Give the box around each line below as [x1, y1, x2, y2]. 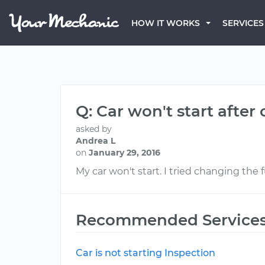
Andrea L [76, 135, 115, 146]
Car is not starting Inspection [76, 247, 215, 258]
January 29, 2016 [89, 147, 160, 158]
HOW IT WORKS [131, 18, 200, 28]
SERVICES [222, 18, 264, 28]
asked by [76, 124, 112, 134]
